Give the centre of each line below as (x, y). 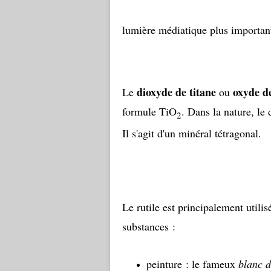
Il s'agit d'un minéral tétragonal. (194, 133)
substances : (149, 226)
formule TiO (149, 111)
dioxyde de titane (176, 92)
